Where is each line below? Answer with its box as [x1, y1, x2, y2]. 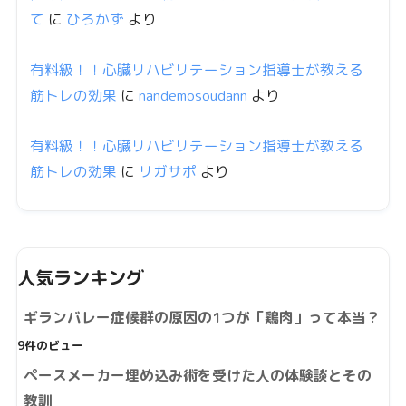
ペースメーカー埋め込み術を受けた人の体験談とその [23, 365, 372, 386]
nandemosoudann [138, 84, 247, 105]
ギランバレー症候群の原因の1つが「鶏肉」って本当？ [23, 307, 381, 328]
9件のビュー [16, 338, 83, 354]
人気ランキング [16, 264, 144, 291]
